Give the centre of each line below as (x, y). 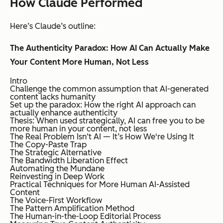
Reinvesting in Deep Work (57, 177)
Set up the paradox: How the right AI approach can (103, 105)
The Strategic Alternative (56, 153)
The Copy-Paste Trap (48, 145)
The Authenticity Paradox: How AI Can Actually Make (110, 48)
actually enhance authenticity (64, 113)
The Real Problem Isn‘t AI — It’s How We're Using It (102, 137)
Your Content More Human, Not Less (79, 62)
